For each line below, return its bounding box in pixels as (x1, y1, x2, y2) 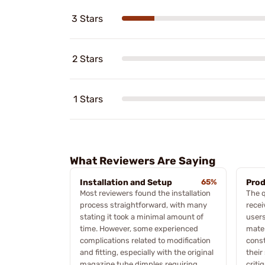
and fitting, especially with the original (80, 247, 214, 257)
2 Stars (72, 53, 103, 64)
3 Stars (72, 12, 103, 24)
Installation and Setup (80, 177, 172, 188)
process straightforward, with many (80, 200, 207, 209)
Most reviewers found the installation (80, 188, 211, 198)
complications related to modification (80, 235, 211, 245)
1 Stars (73, 93, 103, 105)
